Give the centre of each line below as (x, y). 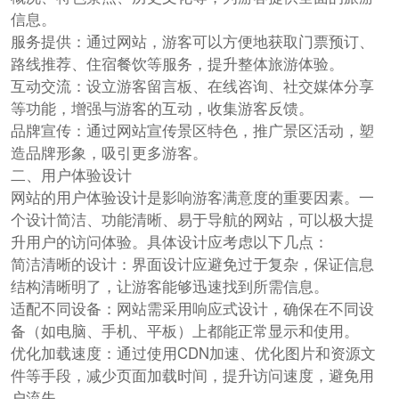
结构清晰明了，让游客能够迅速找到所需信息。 (169, 286)
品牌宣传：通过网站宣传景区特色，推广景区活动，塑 (192, 130)
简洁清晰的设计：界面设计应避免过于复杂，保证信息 (192, 264)
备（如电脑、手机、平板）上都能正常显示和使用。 (184, 331)
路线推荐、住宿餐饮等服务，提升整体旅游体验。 (177, 64)
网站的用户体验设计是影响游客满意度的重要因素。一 (192, 197)
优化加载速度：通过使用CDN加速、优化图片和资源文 (193, 353)
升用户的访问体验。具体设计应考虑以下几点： (169, 242)
